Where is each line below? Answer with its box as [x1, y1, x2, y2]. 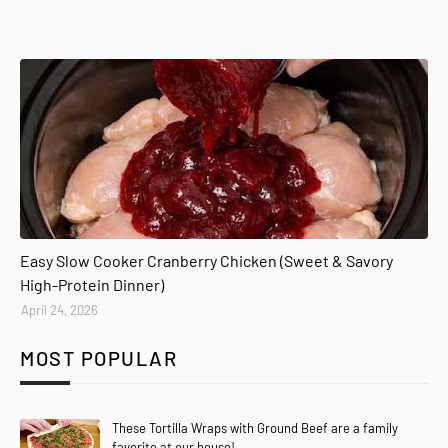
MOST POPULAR [20, 345, 177, 370]
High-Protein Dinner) [20, 274, 164, 294]
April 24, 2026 [21, 301, 98, 318]
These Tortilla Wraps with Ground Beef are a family [112, 419, 398, 436]
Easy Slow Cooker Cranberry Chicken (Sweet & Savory [20, 250, 393, 270]
